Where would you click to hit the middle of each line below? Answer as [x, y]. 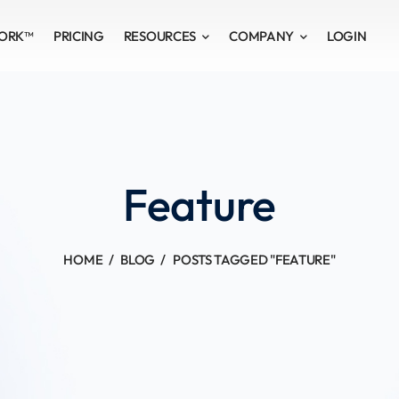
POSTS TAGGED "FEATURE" [254, 260]
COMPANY [262, 36]
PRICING [78, 36]
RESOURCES [160, 36]
